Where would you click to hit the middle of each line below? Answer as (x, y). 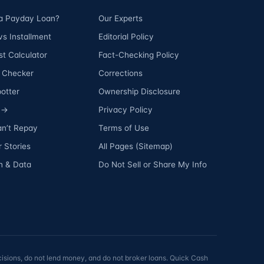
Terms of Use (123, 128)
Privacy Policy (125, 109)
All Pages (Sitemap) (135, 146)
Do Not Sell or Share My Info (152, 164)
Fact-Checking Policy (138, 55)
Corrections (120, 73)
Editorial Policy (126, 36)
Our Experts (120, 18)
